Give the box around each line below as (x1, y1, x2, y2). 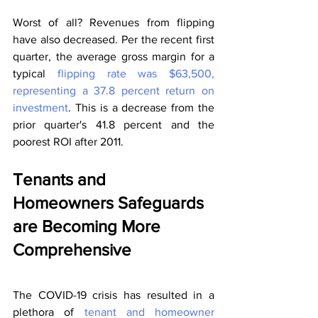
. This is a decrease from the (68, 102, 214, 114)
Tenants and (13, 170, 110, 190)
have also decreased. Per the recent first (13, 33, 214, 46)
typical (13, 67, 57, 80)
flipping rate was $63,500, (57, 67, 214, 80)
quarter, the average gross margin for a (13, 50, 214, 63)
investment (13, 102, 68, 114)
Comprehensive (13, 240, 131, 260)
